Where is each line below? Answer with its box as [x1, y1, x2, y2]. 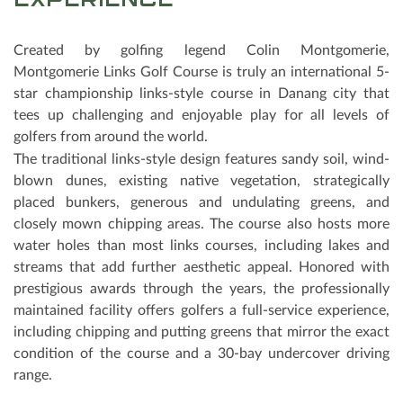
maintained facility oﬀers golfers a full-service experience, [13, 303, 390, 318]
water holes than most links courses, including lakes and [13, 238, 390, 254]
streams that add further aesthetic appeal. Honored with [13, 260, 390, 275]
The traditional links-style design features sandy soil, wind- [13, 152, 390, 167]
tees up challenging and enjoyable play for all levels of [13, 107, 390, 122]
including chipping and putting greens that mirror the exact [13, 325, 390, 340]
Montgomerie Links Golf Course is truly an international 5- [13, 64, 390, 79]
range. [13, 368, 52, 383]
